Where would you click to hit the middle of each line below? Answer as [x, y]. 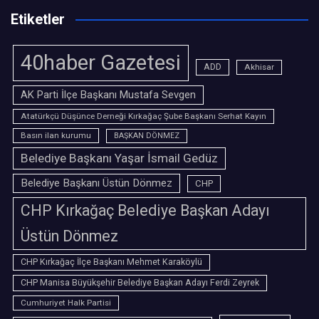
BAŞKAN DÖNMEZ [147, 136]
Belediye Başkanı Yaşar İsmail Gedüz [119, 158]
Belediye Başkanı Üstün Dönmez [96, 183]
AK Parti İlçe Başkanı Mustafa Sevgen [108, 95]
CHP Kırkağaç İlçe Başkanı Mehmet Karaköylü [111, 262]
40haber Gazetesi [101, 63]
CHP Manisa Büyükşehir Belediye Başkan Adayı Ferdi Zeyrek [140, 283]
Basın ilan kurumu [56, 135]
